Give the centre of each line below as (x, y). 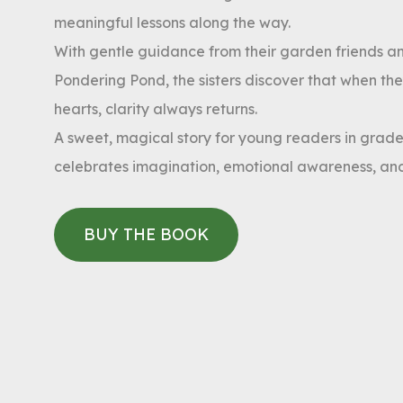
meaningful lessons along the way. (172, 22)
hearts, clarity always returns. (156, 109)
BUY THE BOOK (146, 234)
